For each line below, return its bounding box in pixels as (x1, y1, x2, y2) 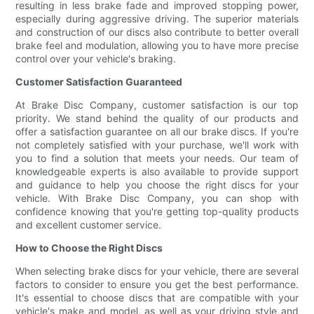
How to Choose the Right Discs (15, 242, 163, 254)
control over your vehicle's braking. (15, 53, 177, 65)
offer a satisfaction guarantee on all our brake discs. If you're (15, 125, 299, 138)
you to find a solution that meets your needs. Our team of (15, 152, 299, 165)
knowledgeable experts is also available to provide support (15, 165, 299, 178)
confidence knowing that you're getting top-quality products (15, 205, 299, 218)
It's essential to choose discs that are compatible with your (15, 292, 299, 304)
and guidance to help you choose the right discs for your (15, 179, 299, 191)
